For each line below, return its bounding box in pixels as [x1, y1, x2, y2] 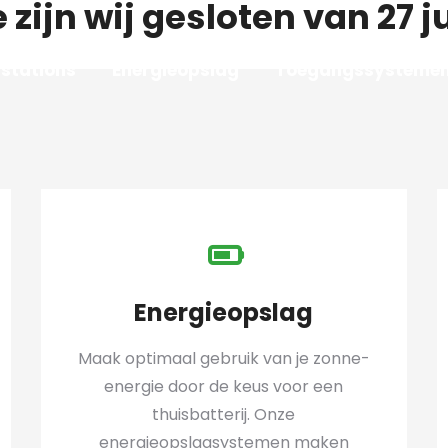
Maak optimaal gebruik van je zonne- [77, 347, 370, 370]
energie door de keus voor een [104, 375, 344, 398]
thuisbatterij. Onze [152, 403, 296, 426]
